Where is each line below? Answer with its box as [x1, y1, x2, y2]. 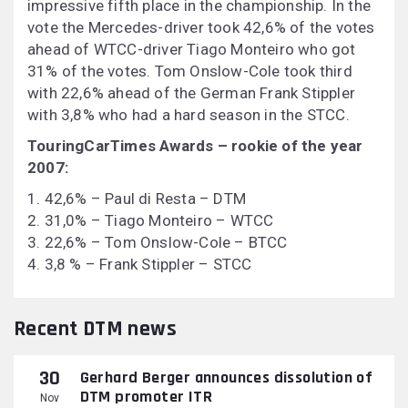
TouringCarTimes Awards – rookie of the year [27, 137, 363, 156]
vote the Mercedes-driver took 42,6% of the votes [27, 18, 375, 37]
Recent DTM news [14, 315, 177, 343]
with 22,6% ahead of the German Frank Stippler [27, 84, 356, 103]
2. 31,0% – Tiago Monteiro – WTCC [27, 211, 274, 230]
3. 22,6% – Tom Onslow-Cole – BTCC [27, 233, 288, 252]
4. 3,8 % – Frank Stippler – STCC [27, 255, 252, 274]
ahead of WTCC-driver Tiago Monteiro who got [27, 40, 356, 59]
